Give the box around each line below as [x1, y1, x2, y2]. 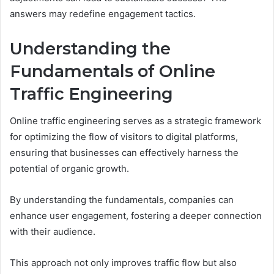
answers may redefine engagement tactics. [10, 7, 196, 20]
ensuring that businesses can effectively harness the [10, 147, 239, 159]
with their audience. [10, 226, 95, 238]
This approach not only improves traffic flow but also [10, 257, 237, 269]
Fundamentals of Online [10, 61, 215, 81]
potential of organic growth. [10, 163, 129, 175]
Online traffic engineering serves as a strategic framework [10, 115, 261, 127]
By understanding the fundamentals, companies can [10, 194, 234, 206]
